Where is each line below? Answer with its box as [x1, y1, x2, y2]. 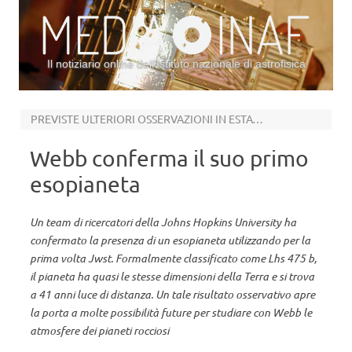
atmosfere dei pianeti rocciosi [30, 323, 169, 338]
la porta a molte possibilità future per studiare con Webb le [30, 305, 312, 320]
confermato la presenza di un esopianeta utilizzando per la [30, 233, 310, 247]
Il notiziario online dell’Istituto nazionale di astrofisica [46, 57, 306, 70]
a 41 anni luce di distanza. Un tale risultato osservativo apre [30, 287, 315, 302]
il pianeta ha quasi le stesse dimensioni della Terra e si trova [30, 269, 314, 284]
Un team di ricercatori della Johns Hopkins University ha [30, 214, 296, 229]
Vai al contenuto [176, 89, 258, 103]
